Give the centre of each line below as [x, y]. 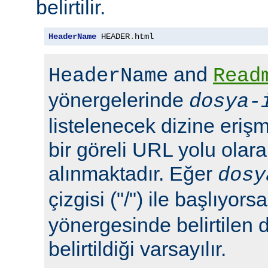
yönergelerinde [119, 100]
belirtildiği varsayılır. [137, 249]
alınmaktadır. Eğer [133, 174]
